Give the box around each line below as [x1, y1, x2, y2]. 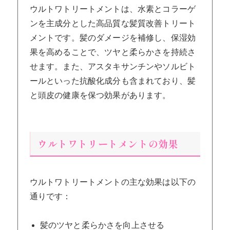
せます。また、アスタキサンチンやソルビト [29, 62, 196, 71]
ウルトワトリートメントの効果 [37, 136, 179, 151]
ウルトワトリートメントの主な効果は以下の [29, 177, 196, 186]
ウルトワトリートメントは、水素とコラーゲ [29, 4, 196, 13]
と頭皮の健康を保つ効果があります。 [29, 90, 171, 100]
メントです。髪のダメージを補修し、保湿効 [29, 33, 196, 42]
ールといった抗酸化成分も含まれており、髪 [29, 76, 196, 85]
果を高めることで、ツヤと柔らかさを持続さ [29, 47, 196, 56]
